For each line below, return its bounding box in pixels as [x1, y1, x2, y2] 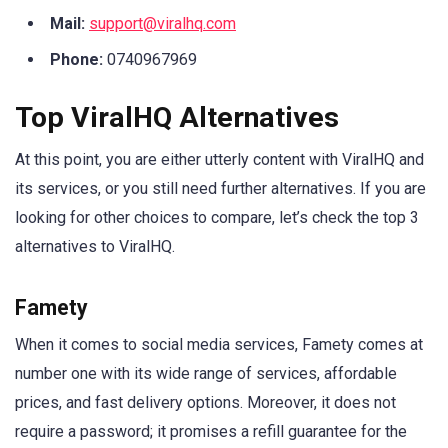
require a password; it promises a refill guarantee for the [15, 421, 407, 441]
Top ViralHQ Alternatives [15, 101, 339, 135]
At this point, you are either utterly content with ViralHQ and [15, 150, 424, 170]
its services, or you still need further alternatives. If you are [15, 179, 426, 199]
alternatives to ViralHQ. [15, 237, 179, 257]
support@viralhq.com [89, 14, 236, 34]
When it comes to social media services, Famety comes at [15, 334, 423, 354]
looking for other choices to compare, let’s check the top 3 [15, 208, 419, 228]
